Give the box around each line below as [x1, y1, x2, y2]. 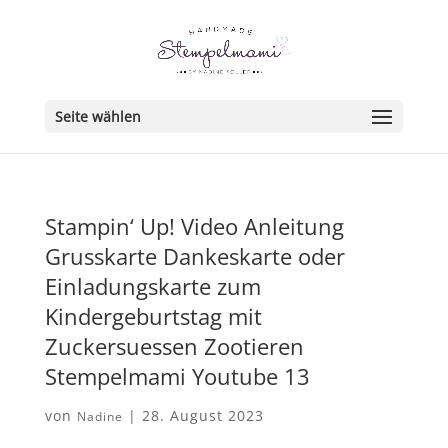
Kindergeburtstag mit [44, 301, 262, 331]
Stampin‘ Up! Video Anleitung [44, 211, 344, 241]
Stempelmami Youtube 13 [44, 361, 310, 391]
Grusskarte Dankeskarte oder [44, 241, 345, 271]
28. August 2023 [141, 406, 264, 425]
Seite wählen [54, 107, 141, 126]
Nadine [76, 408, 123, 425]
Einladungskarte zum [44, 271, 261, 301]
